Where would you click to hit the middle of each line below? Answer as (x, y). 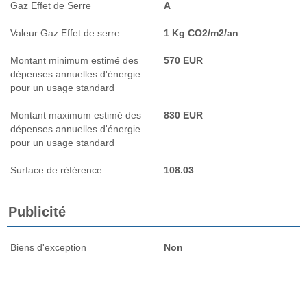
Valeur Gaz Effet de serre (65, 33)
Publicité (37, 211)
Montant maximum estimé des (76, 115)
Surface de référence (56, 170)
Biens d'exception (48, 247)
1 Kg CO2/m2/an (201, 33)
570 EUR (183, 60)
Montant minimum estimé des (74, 60)
